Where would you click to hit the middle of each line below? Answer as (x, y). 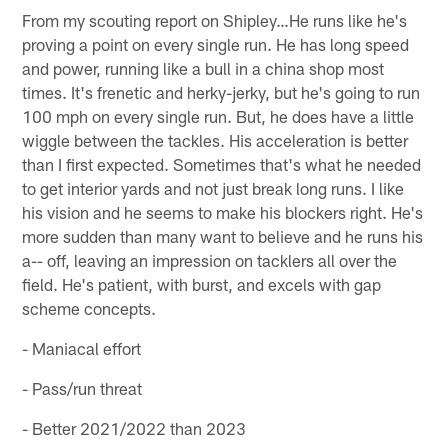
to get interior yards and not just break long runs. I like (213, 187)
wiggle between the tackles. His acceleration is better (215, 139)
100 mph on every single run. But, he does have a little (218, 115)
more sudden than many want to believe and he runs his (223, 235)
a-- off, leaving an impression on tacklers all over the (210, 259)
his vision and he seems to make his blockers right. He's (223, 211)
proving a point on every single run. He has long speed (216, 43)
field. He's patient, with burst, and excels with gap (202, 283)
